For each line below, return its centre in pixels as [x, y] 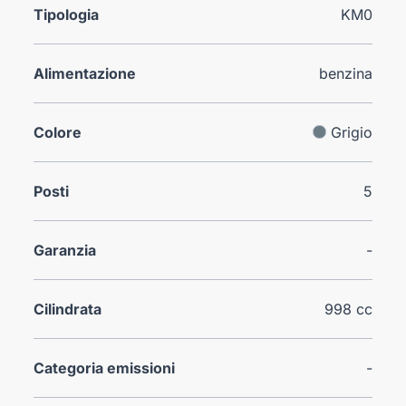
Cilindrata [68, 309]
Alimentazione [85, 73]
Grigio [351, 132]
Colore [58, 132]
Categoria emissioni [105, 367]
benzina [345, 73]
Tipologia [67, 14]
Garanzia [65, 250]
